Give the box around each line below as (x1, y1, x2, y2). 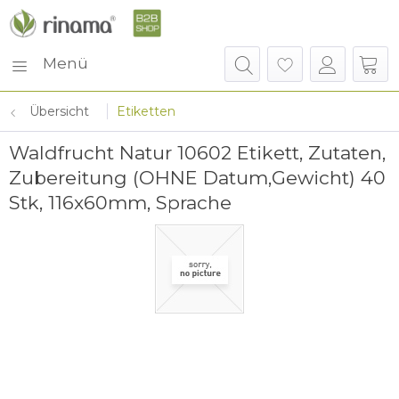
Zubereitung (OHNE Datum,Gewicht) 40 (9, 167, 386, 189)
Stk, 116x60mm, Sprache (9, 191, 232, 214)
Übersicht (29, 103, 89, 119)
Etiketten (117, 103, 175, 119)
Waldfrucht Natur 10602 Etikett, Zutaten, (9, 142, 386, 164)
